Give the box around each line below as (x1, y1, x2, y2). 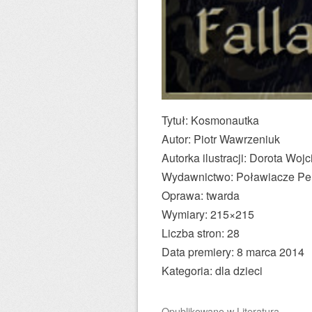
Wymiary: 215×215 (162, 206, 254, 222)
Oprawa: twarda (162, 187, 240, 203)
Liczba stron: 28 (162, 225, 240, 241)
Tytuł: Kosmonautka (162, 112, 259, 128)
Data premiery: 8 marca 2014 (162, 244, 304, 260)
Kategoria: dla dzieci (162, 263, 263, 279)
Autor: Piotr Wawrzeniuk (162, 131, 280, 147)
